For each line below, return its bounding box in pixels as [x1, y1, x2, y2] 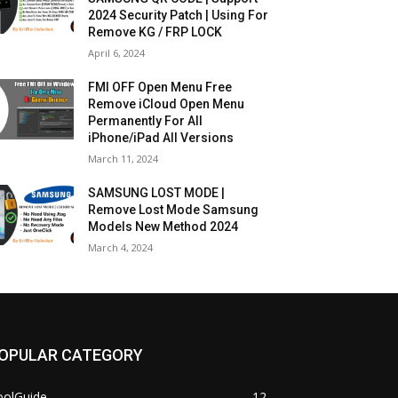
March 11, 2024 [88, 152, 159, 165]
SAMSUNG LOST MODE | [88, 186, 226, 200]
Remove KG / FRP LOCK [88, 25, 223, 39]
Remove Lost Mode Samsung [88, 203, 259, 217]
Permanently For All [88, 114, 203, 128]
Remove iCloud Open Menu [88, 97, 245, 111]
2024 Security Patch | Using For [88, 8, 269, 22]
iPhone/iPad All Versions [88, 131, 235, 145]
